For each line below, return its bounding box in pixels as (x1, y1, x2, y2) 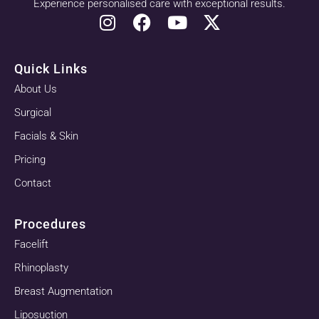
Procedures (14, 216, 86, 231)
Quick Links (14, 61, 88, 76)
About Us (14, 82, 57, 95)
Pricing (14, 152, 46, 166)
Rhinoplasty (14, 261, 68, 274)
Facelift (14, 237, 48, 251)
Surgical (14, 105, 51, 119)
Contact (14, 176, 51, 189)
